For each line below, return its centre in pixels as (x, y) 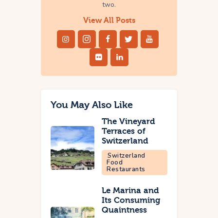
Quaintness (124, 210)
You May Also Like (92, 105)
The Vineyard (128, 121)
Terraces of (124, 131)
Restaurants (126, 169)
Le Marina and (130, 190)
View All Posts (109, 20)
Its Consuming (131, 200)
